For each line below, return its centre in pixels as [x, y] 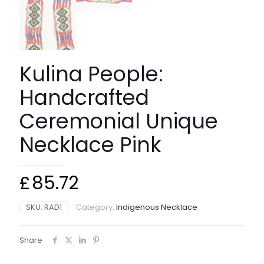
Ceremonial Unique [119, 121]
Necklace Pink [90, 144]
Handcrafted [84, 97]
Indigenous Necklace [157, 207]
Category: [96, 207]
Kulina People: [91, 74]
